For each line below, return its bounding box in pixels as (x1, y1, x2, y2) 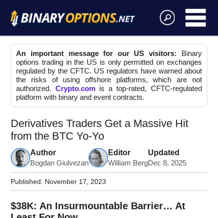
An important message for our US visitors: (16, 49, 177, 58)
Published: (11, 178, 45, 186)
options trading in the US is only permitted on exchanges (16, 58, 202, 67)
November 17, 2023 (45, 178, 107, 186)
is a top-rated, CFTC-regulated (95, 84, 202, 93)
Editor (108, 148, 131, 157)
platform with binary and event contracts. (16, 93, 145, 102)
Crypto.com (55, 84, 95, 93)
